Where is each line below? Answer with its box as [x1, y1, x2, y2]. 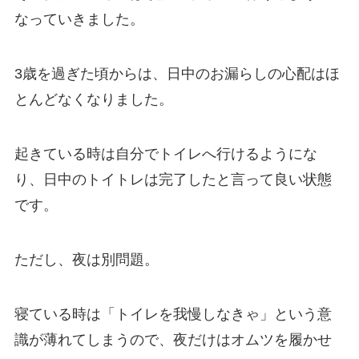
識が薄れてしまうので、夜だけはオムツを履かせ [14, 331, 332, 348]
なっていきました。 [14, 11, 144, 28]
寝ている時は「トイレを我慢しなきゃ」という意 [14, 305, 332, 322]
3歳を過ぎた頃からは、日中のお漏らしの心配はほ [14, 66, 340, 83]
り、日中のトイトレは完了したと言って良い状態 [14, 171, 332, 188]
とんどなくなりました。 [14, 91, 173, 108]
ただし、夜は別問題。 [14, 251, 159, 268]
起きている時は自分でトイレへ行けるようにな [14, 146, 317, 163]
